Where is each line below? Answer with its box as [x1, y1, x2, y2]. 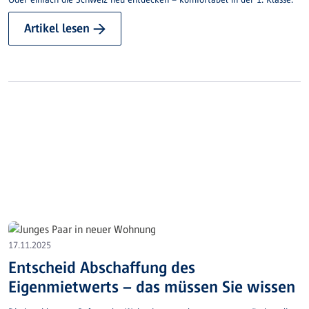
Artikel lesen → [24, 21, 106, 36]
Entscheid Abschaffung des [8, 258, 195, 277]
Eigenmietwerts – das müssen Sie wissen [8, 277, 295, 297]
